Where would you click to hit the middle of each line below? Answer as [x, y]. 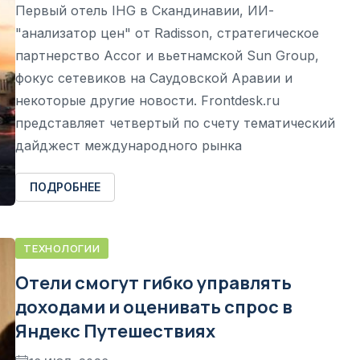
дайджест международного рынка [129, 145]
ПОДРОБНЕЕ [65, 186]
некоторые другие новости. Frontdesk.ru [147, 100]
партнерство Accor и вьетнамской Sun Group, [167, 55]
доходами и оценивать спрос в [154, 307]
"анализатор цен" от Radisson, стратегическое [167, 33]
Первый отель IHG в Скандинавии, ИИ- [145, 10]
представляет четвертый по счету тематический [175, 123]
